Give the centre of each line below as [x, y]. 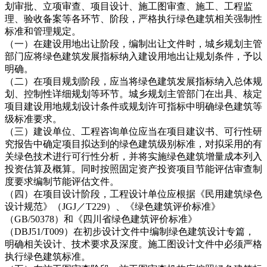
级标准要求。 [33, 119]
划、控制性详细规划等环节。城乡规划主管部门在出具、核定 [133, 94]
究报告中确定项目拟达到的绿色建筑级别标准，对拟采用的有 [133, 144]
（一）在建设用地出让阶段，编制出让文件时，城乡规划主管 [133, 44]
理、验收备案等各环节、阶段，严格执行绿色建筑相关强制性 [133, 19]
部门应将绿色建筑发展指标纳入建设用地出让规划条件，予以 [133, 57]
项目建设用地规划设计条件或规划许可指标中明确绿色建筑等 [133, 107]
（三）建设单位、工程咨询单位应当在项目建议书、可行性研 [133, 132]
